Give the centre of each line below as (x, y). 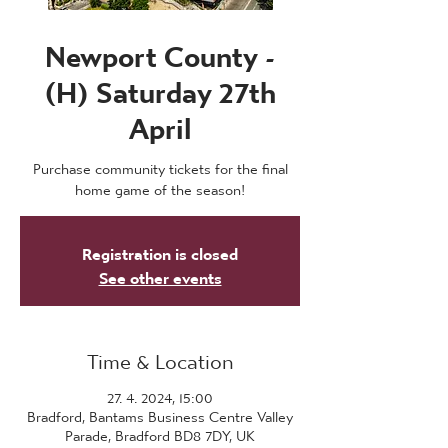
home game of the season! (160, 185)
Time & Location (160, 354)
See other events (160, 272)
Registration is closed (160, 248)
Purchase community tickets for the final (160, 164)
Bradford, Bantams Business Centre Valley (160, 412)
